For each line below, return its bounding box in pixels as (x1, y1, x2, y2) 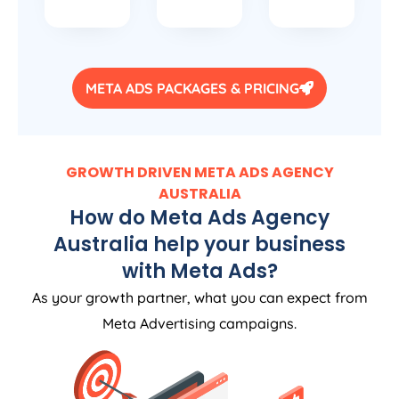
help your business (149, 231, 346, 259)
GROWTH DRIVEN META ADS (65, 162, 272, 183)
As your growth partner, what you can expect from (31, 289, 368, 307)
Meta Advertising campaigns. (102, 314, 297, 333)
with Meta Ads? (121, 257, 278, 286)
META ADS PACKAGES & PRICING (85, 79, 299, 98)
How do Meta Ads (69, 204, 251, 232)
